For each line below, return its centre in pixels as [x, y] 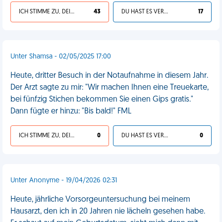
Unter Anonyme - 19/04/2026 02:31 [64, 181]
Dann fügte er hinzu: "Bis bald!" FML [71, 111]
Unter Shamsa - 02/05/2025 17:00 [61, 57]
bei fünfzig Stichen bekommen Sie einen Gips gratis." [102, 100]
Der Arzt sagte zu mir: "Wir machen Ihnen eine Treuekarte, [110, 88]
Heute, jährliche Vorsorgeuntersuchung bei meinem [100, 200]
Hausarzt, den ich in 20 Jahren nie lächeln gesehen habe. [108, 212]
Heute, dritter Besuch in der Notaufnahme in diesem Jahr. [109, 76]
